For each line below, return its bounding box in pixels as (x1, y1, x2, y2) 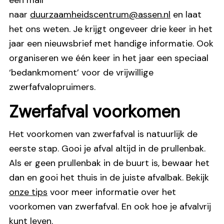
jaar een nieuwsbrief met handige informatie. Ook (9, 37, 213, 49)
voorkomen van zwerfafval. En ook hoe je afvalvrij (9, 200, 211, 212)
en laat (170, 8, 201, 20)
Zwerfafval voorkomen (9, 100, 180, 123)
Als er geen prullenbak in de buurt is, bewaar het (9, 156, 209, 169)
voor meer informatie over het (47, 185, 176, 198)
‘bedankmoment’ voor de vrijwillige (9, 66, 153, 78)
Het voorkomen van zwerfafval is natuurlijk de (9, 127, 197, 140)
